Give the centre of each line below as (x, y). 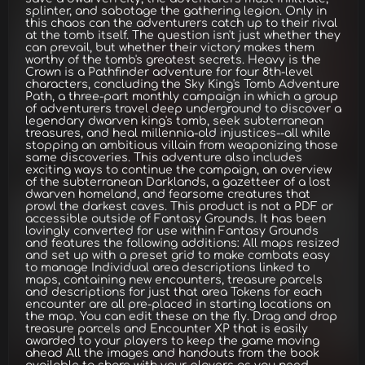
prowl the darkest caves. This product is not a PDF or (179, 207)
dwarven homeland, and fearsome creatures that (168, 194)
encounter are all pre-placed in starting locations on (178, 304)
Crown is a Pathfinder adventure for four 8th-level (169, 72)
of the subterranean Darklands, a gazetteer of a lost (178, 182)
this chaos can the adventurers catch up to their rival (181, 23)
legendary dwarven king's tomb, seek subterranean (174, 121)
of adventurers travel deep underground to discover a (183, 109)
